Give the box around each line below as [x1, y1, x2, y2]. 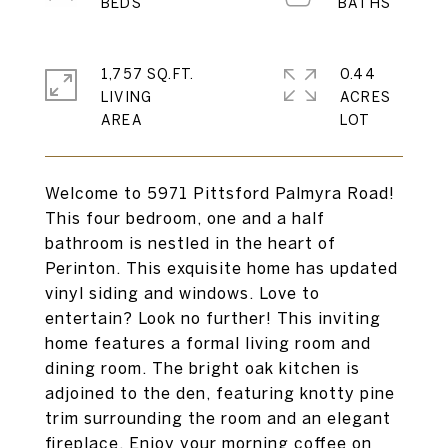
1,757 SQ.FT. [101, 66, 195, 82]
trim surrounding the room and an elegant [45, 409, 391, 427]
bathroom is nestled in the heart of [45, 234, 336, 252]
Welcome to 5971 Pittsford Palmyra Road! [45, 184, 395, 202]
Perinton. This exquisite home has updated [45, 259, 398, 277]
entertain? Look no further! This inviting [45, 309, 381, 327]
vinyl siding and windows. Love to [45, 284, 320, 302]
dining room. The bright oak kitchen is [45, 359, 360, 377]
